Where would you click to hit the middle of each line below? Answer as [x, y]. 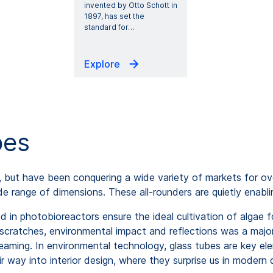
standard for [106, 27]
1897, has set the [114, 16]
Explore [103, 64]
